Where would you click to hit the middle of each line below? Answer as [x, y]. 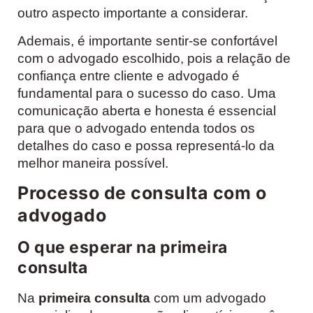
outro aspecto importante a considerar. [133, 13]
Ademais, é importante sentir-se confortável [147, 41]
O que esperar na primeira [123, 248]
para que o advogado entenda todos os [136, 128]
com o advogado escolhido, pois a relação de [154, 58]
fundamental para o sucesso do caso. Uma [147, 93]
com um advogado [208, 298]
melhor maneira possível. [93, 163]
